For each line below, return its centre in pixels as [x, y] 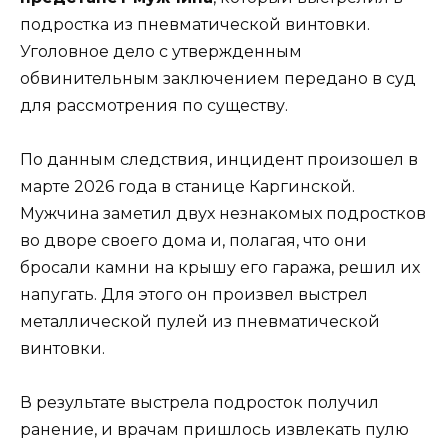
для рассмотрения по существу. [154, 106]
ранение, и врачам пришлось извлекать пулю [214, 430]
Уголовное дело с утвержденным [161, 52]
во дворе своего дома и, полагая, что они [193, 241]
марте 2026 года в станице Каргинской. [187, 187]
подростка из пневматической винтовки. [195, 25]
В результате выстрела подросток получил [199, 403]
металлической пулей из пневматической [200, 322]
